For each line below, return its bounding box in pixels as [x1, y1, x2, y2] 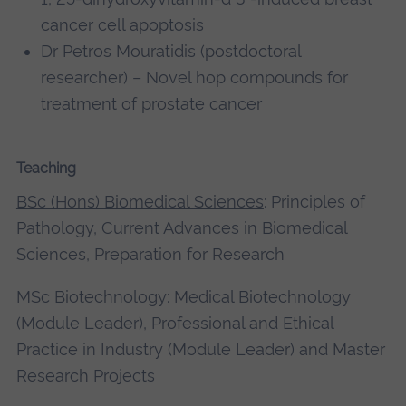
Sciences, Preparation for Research [15, 244, 285, 264]
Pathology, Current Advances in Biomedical [15, 217, 347, 237]
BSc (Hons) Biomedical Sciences [15, 191, 264, 211]
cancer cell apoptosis [41, 15, 205, 35]
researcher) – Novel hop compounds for [41, 68, 349, 88]
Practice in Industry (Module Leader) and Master [15, 339, 385, 359]
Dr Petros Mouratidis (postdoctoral [41, 42, 302, 62]
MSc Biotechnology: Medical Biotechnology [15, 286, 351, 306]
